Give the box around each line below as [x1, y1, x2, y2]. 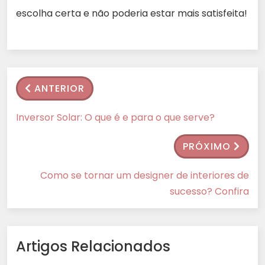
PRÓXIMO [183, 139, 231, 153]
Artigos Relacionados [16, 236, 170, 256]
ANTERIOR [34, 81, 85, 95]
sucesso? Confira [170, 184, 249, 198]
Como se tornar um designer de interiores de [40, 168, 249, 182]
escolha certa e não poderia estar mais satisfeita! [16, 6, 247, 20]
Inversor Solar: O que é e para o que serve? [16, 110, 215, 124]
